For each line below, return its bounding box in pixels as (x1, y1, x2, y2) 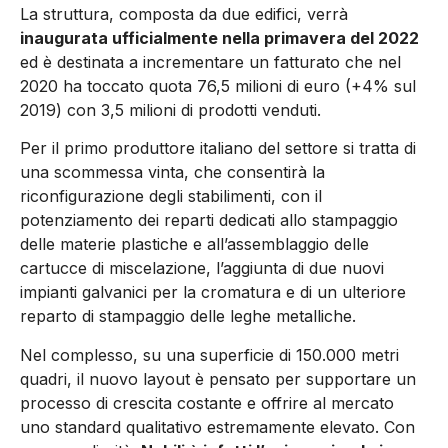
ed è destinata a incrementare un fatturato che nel (20, 51, 401, 72)
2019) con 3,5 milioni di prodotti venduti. (20, 99, 321, 120)
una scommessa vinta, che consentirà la (20, 162, 325, 183)
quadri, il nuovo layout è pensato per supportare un (20, 368, 416, 389)
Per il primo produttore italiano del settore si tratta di (20, 138, 416, 159)
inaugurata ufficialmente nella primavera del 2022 (20, 27, 419, 48)
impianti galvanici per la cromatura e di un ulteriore (20, 282, 406, 303)
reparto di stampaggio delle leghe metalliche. (20, 306, 356, 327)
